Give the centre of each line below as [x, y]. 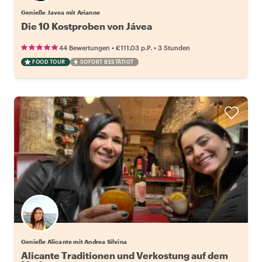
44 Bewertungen [85, 47]
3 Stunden [174, 47]
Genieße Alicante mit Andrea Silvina [74, 241]
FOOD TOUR [49, 61]
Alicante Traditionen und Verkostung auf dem [125, 255]
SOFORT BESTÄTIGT [107, 61]
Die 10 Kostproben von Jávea [87, 26]
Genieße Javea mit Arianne [61, 12]
